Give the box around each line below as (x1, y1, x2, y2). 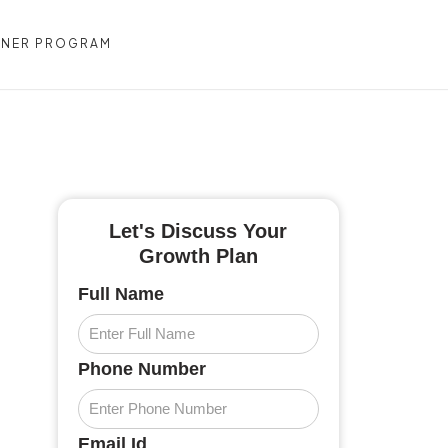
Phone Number (77, 359, 206, 379)
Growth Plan (138, 245, 258, 267)
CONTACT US (274, 37, 377, 55)
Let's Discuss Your (109, 220, 288, 242)
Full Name (77, 284, 164, 304)
